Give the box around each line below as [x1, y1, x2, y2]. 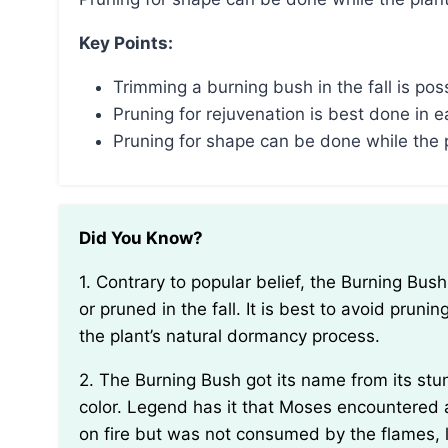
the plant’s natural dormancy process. [79, 326, 380, 347]
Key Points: [90, 33, 173, 54]
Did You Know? [91, 228, 203, 249]
